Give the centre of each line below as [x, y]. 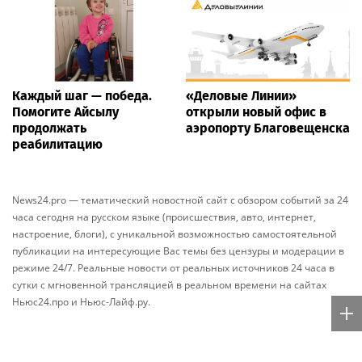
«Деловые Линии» [241, 96]
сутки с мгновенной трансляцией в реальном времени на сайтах [169, 285]
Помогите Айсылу [65, 112]
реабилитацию [57, 145]
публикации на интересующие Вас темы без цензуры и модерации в [178, 251]
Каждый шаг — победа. [82, 96]
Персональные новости [92, 343]
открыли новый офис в [256, 112]
